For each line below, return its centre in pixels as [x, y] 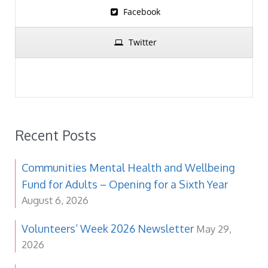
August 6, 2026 [55, 200]
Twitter [143, 42]
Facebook [142, 12]
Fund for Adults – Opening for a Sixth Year [125, 184]
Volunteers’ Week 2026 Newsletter [108, 228]
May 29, [214, 229]
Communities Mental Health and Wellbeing [128, 167]
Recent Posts [56, 135]
